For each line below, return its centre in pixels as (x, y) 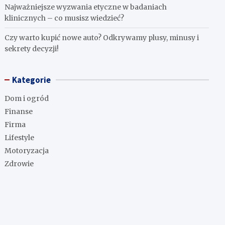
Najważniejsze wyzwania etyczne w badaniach (86, 7)
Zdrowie (19, 163)
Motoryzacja (27, 150)
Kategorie (32, 80)
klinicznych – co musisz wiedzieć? (65, 18)
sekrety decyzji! (32, 48)
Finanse (19, 111)
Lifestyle (20, 137)
